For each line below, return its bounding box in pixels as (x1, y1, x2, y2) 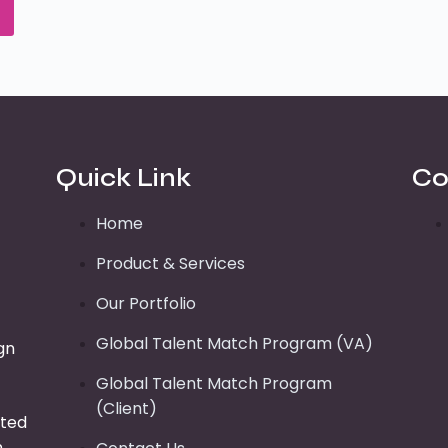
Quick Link (55, 162, 191, 193)
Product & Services (95, 251, 245, 275)
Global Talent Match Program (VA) (95, 331, 373, 355)
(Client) (95, 396, 157, 420)
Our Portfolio (95, 291, 196, 315)
